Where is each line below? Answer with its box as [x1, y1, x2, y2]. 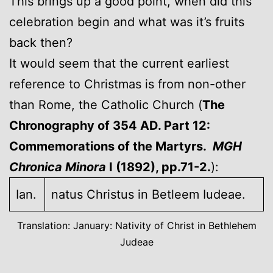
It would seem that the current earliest [9, 55, 229, 71]
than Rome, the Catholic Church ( [9, 97, 202, 112]
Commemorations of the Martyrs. [9, 138, 213, 154]
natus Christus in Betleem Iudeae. [51, 186, 246, 202]
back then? [9, 35, 73, 50]
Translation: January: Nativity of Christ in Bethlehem [16, 219, 257, 232]
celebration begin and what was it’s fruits [9, 14, 244, 29]
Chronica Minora [9, 159, 109, 174]
